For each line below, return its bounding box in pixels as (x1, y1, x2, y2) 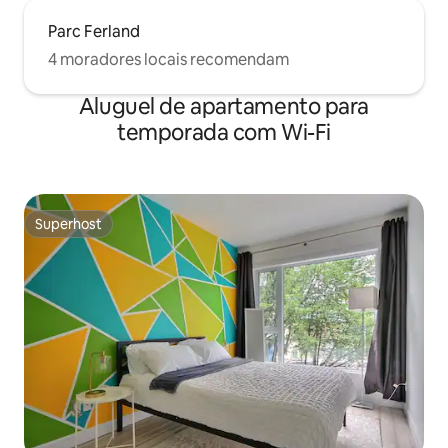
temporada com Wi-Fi (117, 118, 331, 147)
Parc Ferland (48, 21, 140, 42)
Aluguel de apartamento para (78, 92, 370, 121)
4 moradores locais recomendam (48, 49, 289, 70)
